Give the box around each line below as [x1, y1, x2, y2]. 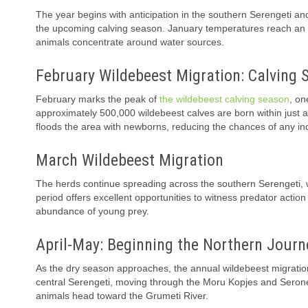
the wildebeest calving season [159, 93, 289, 105]
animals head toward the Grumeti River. [36, 290, 208, 302]
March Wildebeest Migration [36, 151, 223, 170]
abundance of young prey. [36, 206, 149, 217]
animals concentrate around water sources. [36, 36, 224, 48]
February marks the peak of [36, 93, 159, 105]
